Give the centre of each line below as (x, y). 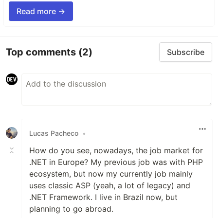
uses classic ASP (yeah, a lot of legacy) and (110, 186)
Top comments (42, 52)
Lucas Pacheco (54, 133)
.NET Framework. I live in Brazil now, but (103, 197)
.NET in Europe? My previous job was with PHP (116, 162)
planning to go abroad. (71, 209)
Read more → (41, 11)
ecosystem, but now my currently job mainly (111, 174)
